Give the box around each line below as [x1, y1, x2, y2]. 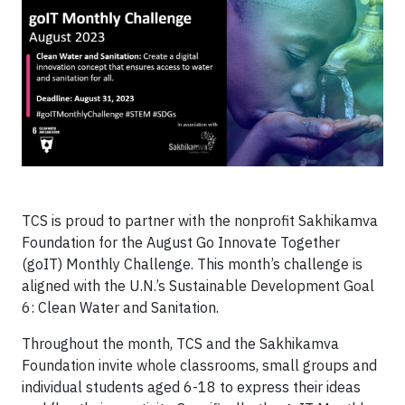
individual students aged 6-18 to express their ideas [22, 378, 361, 396]
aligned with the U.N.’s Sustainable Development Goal [22, 277, 374, 295]
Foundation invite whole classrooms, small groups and [22, 356, 377, 374]
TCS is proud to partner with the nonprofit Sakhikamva [22, 212, 378, 230]
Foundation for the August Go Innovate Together [22, 233, 340, 251]
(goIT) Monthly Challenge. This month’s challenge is [22, 255, 363, 273]
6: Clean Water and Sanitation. [22, 298, 219, 316]
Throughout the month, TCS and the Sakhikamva [22, 334, 339, 353]
